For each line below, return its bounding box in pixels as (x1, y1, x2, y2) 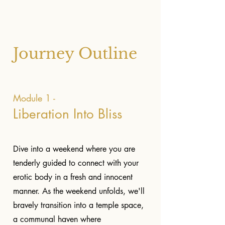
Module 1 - (13, 92, 55, 104)
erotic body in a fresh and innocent (13, 172, 133, 182)
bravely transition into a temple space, (13, 200, 144, 210)
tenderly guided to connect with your (13, 158, 139, 168)
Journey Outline (13, 44, 137, 63)
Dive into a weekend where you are (13, 144, 135, 154)
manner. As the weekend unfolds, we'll (13, 186, 145, 196)
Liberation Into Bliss (13, 105, 122, 123)
